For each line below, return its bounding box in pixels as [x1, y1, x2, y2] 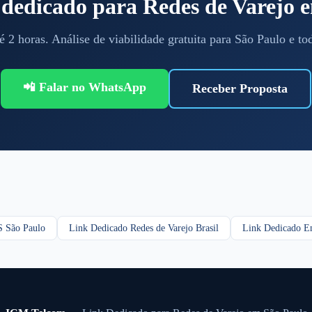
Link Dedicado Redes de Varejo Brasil [69, 222, 219, 234]
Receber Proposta [192, 81, 288, 95]
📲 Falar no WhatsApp [23, 79, 146, 94]
